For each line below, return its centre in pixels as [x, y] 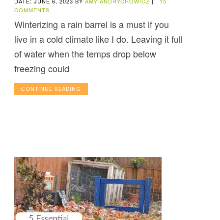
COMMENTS [32, 10]
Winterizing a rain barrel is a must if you [91, 24]
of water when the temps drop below [85, 54]
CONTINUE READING [51, 89]
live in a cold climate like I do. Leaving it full [98, 39]
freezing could [41, 69]
